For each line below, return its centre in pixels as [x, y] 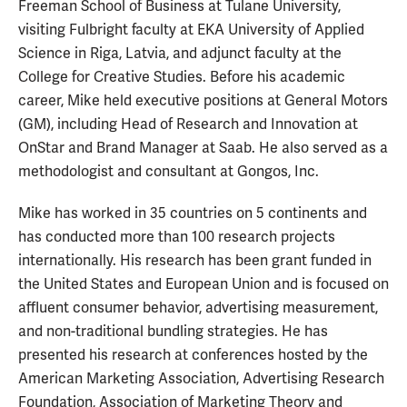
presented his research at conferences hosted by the [193, 355]
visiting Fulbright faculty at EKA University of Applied [191, 30]
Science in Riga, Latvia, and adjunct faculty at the [180, 54]
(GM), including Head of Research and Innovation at [188, 124]
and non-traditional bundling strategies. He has [173, 332]
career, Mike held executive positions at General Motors [203, 101]
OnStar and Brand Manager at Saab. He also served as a [203, 148]
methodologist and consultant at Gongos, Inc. [169, 172]
